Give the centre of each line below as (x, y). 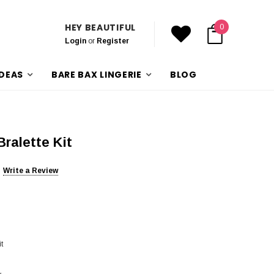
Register (113, 41)
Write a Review (31, 170)
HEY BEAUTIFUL (100, 27)
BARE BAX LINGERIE (96, 75)
